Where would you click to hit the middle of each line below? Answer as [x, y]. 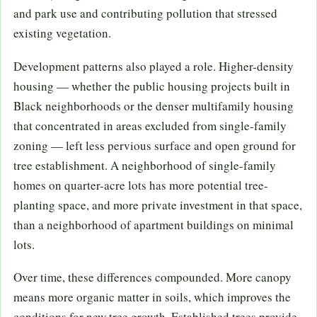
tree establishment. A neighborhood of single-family [145, 165]
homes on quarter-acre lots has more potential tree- [141, 185]
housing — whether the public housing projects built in [152, 86]
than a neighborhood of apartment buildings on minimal [154, 224]
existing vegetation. [62, 33]
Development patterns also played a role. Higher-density [154, 66]
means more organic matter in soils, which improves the [152, 297]
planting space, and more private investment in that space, [158, 204]
